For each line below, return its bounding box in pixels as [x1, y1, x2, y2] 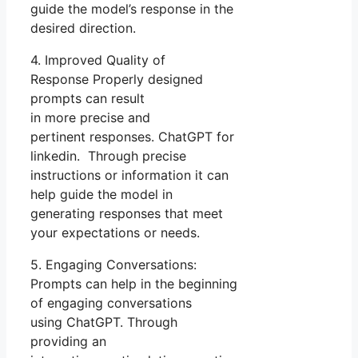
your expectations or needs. [30, 225, 200, 241]
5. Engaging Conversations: [30, 257, 197, 273]
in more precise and [30, 109, 150, 126]
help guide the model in [30, 186, 173, 203]
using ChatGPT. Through [30, 314, 177, 331]
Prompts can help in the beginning [30, 276, 237, 292]
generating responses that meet [30, 205, 223, 222]
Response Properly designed [30, 71, 203, 88]
